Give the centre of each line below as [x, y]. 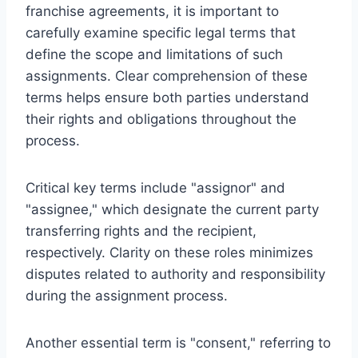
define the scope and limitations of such [154, 54]
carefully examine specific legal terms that [161, 32]
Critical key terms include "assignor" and [155, 187]
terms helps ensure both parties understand [167, 97]
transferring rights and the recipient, [141, 231]
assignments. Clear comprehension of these [167, 76]
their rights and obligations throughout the [161, 119]
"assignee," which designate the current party [172, 209]
